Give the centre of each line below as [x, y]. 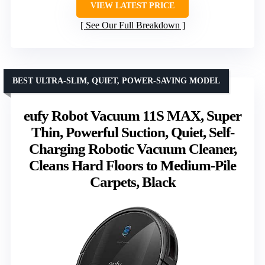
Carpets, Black [132, 182]
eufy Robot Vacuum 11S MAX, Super [132, 115]
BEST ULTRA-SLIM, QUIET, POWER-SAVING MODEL [116, 80]
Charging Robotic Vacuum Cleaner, [132, 148]
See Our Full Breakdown [132, 25]
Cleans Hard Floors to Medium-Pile [132, 165]
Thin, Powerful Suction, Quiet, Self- [132, 132]
